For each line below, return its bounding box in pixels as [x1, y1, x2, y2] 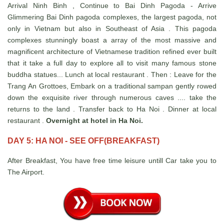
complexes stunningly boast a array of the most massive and [7, 36, 216, 44]
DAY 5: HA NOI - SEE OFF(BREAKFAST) [7, 136, 159, 145]
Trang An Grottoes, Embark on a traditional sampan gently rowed [7, 82, 216, 90]
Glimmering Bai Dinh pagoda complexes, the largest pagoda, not [7, 13, 216, 21]
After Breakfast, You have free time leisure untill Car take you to [7, 156, 216, 165]
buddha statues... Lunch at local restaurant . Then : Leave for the [7, 70, 216, 79]
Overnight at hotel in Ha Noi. [46, 116, 143, 125]
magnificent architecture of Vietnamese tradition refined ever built [7, 47, 216, 56]
